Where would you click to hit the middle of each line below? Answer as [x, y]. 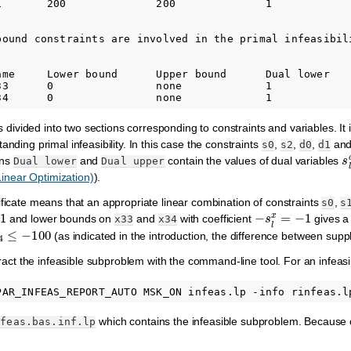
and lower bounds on [60, 219]
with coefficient [216, 219]
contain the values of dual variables [253, 160]
